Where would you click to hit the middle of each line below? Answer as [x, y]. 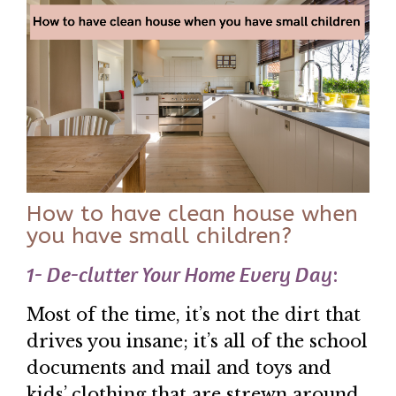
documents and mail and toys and [179, 368]
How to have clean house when [192, 214]
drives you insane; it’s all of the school [197, 341]
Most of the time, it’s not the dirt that [194, 315]
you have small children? [159, 236]
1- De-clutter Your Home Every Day [179, 274]
